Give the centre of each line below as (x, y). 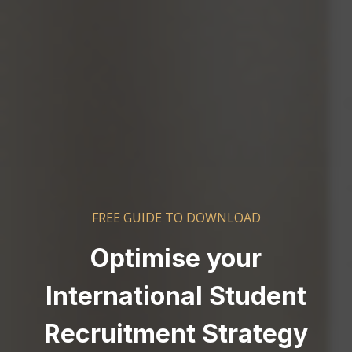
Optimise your (176, 258)
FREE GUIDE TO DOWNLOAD (176, 218)
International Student (176, 296)
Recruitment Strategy (176, 334)
